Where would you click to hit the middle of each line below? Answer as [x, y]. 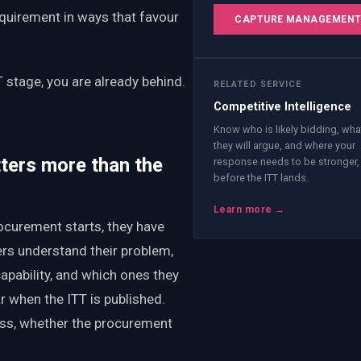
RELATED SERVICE [258, 85]
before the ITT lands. [261, 177]
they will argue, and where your [284, 145]
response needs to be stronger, [286, 161]
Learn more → [249, 209]
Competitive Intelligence [282, 106]
